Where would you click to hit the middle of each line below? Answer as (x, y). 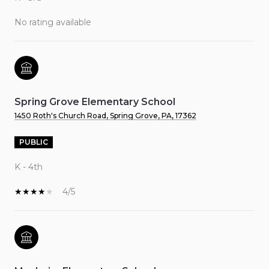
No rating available (53, 23)
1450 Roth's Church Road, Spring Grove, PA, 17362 (105, 116)
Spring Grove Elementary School (95, 102)
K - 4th (29, 167)
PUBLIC (34, 142)
